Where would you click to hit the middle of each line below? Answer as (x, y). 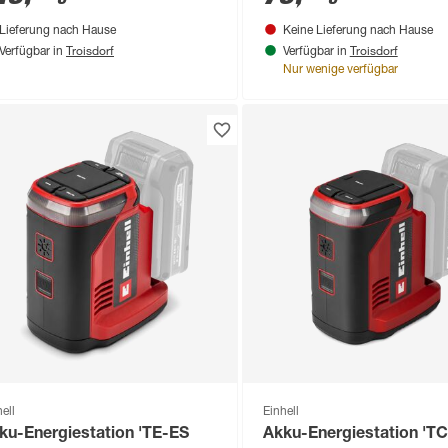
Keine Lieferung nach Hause (357, 31)
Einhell (280, 411)
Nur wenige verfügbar (340, 70)
